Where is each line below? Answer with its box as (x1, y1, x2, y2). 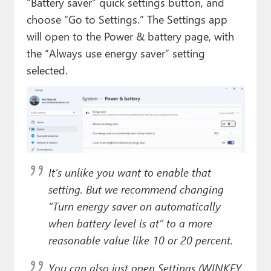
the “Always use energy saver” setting (26, 45, 205, 60)
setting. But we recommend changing (48, 181, 224, 197)
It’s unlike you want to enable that (48, 165, 211, 180)
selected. (26, 62, 68, 77)
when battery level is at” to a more (48, 215, 212, 231)
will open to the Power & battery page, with (26, 28, 234, 44)
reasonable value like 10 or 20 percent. (48, 232, 233, 248)
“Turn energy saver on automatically (48, 198, 221, 214)
